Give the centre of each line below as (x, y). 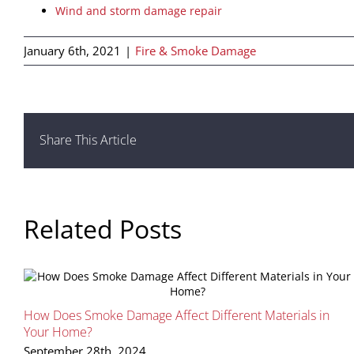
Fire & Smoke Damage (196, 50)
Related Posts (103, 228)
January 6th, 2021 (72, 50)
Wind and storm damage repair (139, 10)
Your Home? (58, 331)
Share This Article (88, 140)
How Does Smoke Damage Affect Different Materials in (177, 315)
